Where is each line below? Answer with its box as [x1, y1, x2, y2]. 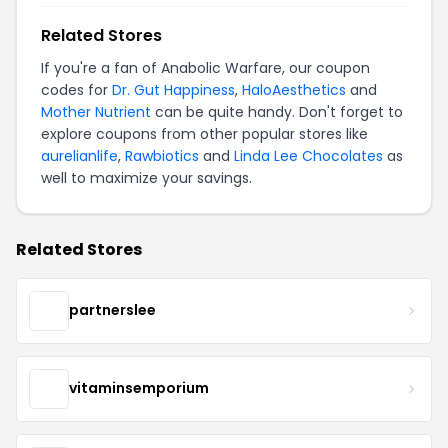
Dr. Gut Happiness [112, 79, 235, 100]
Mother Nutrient [41, 101, 151, 122]
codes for [41, 79, 112, 100]
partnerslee [69, 300, 156, 321]
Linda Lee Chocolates [234, 145, 383, 166]
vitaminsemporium [69, 378, 209, 399]
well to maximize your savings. [41, 167, 252, 188]
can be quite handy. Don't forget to [151, 101, 403, 122]
